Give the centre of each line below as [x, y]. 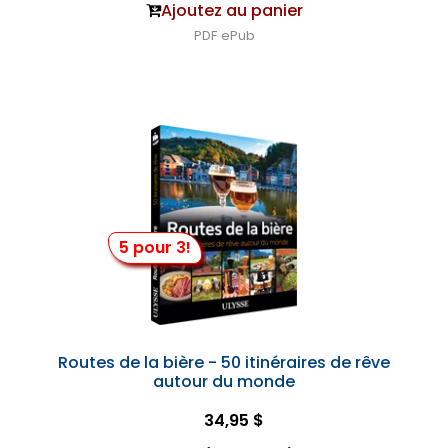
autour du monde [224, 381]
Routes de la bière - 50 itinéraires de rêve [224, 362]
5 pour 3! [154, 247]
